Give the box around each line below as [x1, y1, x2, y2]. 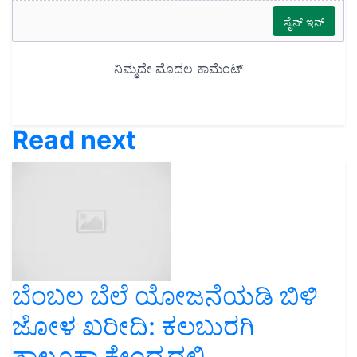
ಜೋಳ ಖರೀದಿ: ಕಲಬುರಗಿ [12, 310, 255, 342]
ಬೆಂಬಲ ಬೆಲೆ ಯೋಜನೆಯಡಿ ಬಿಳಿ [12, 280, 318, 312]
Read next [12, 124, 135, 155]
